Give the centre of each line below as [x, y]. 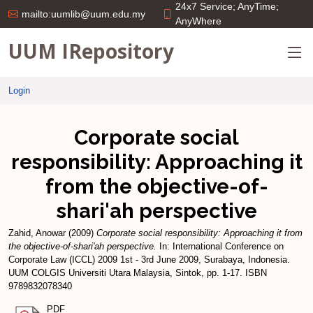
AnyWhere [198, 21]
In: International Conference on [220, 246]
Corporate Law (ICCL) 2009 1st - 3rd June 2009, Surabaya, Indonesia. [149, 260]
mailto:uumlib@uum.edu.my [83, 14]
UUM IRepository [91, 51]
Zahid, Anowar [37, 233]
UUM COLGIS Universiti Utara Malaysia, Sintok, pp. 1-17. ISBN [138, 273]
